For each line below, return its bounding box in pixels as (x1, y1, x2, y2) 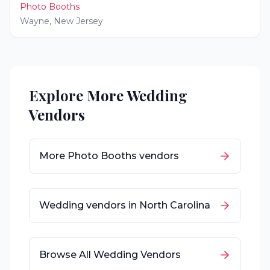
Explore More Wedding (29, 86, 187, 105)
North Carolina (139, 199, 210, 211)
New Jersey (54, 16, 103, 27)
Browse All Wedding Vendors (39, 249, 181, 260)
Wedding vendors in (39, 199, 139, 211)
